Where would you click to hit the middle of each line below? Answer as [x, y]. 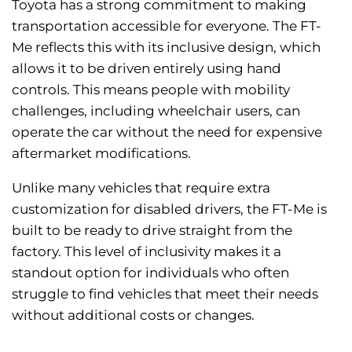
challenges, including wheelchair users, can [156, 111]
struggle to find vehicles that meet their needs [165, 294]
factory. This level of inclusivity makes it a [147, 252]
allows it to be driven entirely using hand [147, 69]
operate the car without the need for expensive [167, 132]
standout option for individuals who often [150, 273]
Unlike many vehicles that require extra [141, 188]
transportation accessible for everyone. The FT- [167, 26]
